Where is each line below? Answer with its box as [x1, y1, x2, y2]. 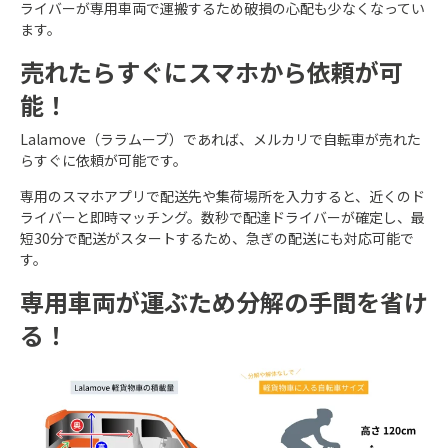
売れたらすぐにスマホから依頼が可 [20, 54, 403, 90]
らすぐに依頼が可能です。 [20, 150, 187, 171]
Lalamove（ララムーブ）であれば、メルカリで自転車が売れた [20, 129, 421, 150]
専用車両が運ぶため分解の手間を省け [20, 284, 428, 320]
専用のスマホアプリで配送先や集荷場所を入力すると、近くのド [20, 186, 425, 207]
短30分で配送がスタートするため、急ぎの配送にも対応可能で [20, 228, 414, 249]
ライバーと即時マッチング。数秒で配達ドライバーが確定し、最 [20, 207, 425, 228]
